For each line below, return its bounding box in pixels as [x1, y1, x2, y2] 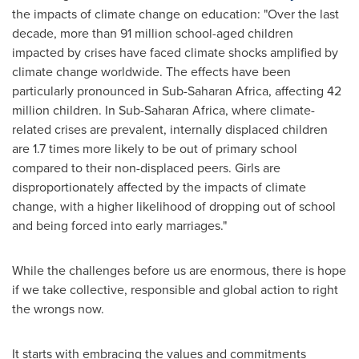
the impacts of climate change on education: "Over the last [12, 5, 339, 23]
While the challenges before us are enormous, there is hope [12, 261, 346, 280]
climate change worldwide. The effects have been [12, 63, 291, 81]
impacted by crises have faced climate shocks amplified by [12, 43, 338, 62]
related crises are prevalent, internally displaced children [12, 120, 328, 139]
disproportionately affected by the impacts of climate [12, 178, 306, 196]
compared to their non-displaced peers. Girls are [12, 159, 280, 177]
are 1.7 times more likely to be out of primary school [12, 139, 297, 158]
